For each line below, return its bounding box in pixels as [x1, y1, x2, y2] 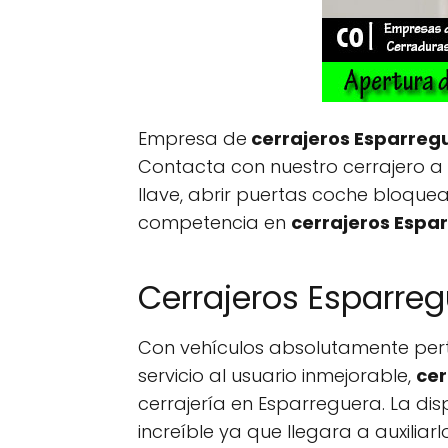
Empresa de [138, 126, 247, 151]
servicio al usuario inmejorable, [138, 363, 416, 388]
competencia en [138, 210, 291, 235]
